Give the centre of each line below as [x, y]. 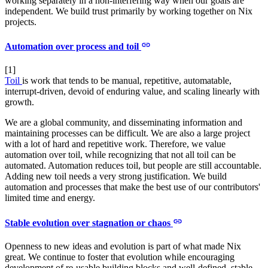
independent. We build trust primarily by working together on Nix [129, 11]
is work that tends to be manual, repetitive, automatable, [127, 81]
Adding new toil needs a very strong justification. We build [116, 176]
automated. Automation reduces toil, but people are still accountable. [133, 166]
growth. [19, 102]
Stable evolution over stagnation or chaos [89, 223]
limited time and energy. [50, 198]
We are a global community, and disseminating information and [124, 123]
